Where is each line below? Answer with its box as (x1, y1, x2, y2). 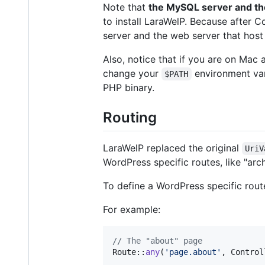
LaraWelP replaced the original (103, 142, 242, 154)
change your (103, 67, 161, 79)
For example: (103, 203, 160, 216)
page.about (169, 247, 216, 257)
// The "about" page (112, 236, 202, 246)
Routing (103, 108, 157, 126)
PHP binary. (103, 81, 154, 93)
